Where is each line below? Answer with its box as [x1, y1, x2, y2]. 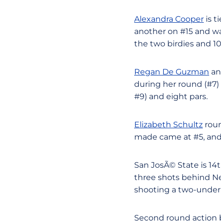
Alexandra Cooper [134, 14, 204, 24]
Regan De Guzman [134, 67, 209, 76]
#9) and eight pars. [134, 92, 208, 101]
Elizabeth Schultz [134, 120, 203, 129]
